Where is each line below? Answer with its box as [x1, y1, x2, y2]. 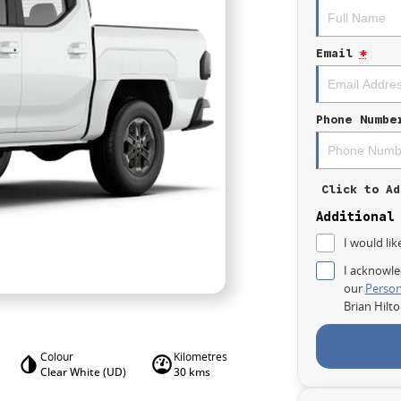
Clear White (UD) [39, 364, 126, 380]
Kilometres [173, 349, 227, 364]
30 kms [173, 364, 210, 380]
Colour [39, 349, 73, 364]
